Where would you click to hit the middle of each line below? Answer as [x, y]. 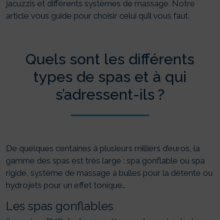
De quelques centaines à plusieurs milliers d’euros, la [103, 149]
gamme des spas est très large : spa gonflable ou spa [105, 161]
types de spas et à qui [110, 77]
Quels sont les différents [110, 59]
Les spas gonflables [60, 206]
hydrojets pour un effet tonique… [66, 185]
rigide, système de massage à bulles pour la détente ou [109, 173]
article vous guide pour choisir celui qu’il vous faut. [98, 16]
